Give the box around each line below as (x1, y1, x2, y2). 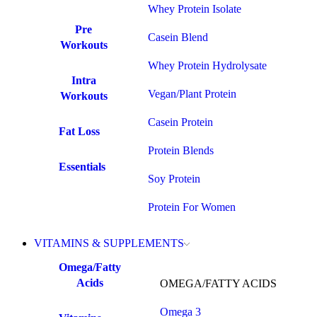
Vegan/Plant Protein (147, 88, 236, 100)
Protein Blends (147, 144, 214, 156)
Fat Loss (59, 125, 100, 137)
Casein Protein (147, 116, 213, 128)
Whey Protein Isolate (147, 3, 241, 15)
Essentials (59, 161, 105, 173)
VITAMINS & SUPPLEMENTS (34, 237, 184, 249)
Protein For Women (147, 201, 236, 213)
